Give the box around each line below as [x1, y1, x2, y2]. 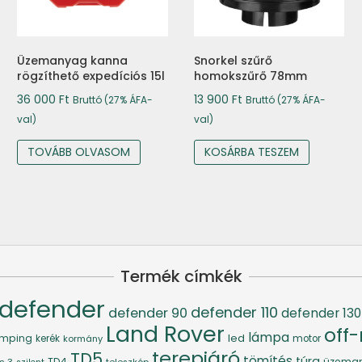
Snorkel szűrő [193, 52, 272, 69]
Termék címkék [120, 264, 242, 288]
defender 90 [108, 303, 187, 322]
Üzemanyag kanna [17, 52, 128, 69]
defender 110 [191, 301, 278, 322]
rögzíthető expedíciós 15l [17, 67, 165, 84]
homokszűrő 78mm [193, 67, 307, 84]
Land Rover [106, 318, 225, 349]
